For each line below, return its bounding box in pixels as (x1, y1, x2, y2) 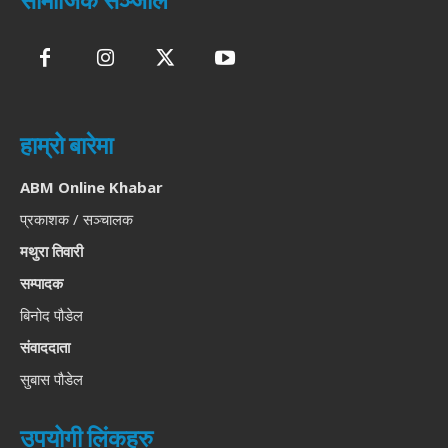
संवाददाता (20, 337, 70, 358)
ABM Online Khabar (20, 177, 163, 198)
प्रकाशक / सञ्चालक (20, 209, 133, 230)
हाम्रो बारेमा (20, 130, 113, 162)
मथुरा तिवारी (20, 241, 83, 262)
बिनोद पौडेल (20, 305, 83, 326)
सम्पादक (20, 273, 63, 294)
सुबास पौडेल (20, 369, 83, 390)
